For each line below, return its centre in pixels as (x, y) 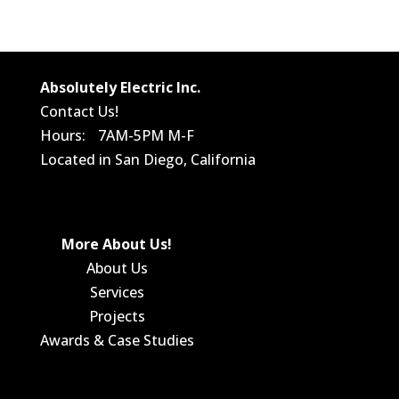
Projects (117, 317)
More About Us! (117, 244)
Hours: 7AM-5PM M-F (117, 135)
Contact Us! (79, 111)
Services (117, 293)
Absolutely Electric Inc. (120, 87)
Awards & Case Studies (117, 341)
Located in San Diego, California (147, 159)
